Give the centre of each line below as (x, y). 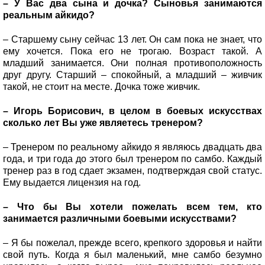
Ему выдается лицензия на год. (73, 182)
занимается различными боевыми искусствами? (121, 218)
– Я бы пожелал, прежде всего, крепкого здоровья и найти (132, 243)
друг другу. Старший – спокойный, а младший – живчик (132, 75)
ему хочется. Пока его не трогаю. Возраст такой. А (132, 51)
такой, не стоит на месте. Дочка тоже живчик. (103, 86)
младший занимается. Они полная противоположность (132, 63)
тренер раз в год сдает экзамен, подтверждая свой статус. (132, 170)
